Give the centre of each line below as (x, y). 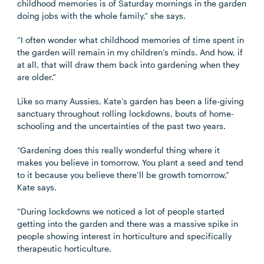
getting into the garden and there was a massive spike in (128, 224)
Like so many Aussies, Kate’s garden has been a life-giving (131, 101)
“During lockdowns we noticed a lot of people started (121, 211)
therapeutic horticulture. (65, 248)
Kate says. (37, 187)
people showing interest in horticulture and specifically (125, 236)
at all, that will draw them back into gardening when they (128, 65)
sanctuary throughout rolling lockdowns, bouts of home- (126, 113)
